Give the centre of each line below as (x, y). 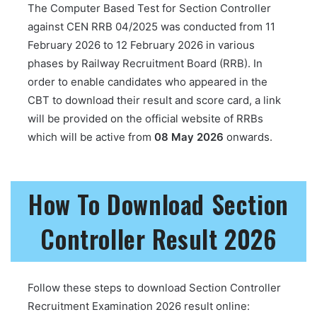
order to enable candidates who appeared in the (148, 82)
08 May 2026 (189, 137)
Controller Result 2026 (158, 239)
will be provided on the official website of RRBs (145, 119)
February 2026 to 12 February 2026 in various (141, 45)
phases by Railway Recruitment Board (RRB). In (145, 64)
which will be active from (91, 137)
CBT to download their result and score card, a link (154, 100)
